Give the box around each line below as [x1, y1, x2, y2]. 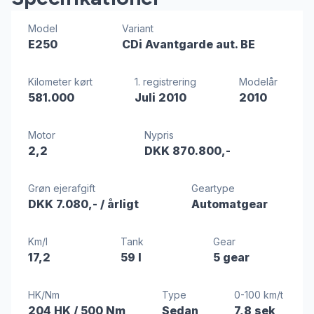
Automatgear [191, 196, 268, 211]
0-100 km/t [234, 288, 284, 301]
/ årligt [100, 196, 139, 211]
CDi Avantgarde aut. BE [122, 36, 255, 51]
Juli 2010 [135, 90, 187, 104]
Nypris [144, 128, 174, 141]
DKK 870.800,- [144, 143, 231, 158]
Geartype [191, 182, 235, 194]
